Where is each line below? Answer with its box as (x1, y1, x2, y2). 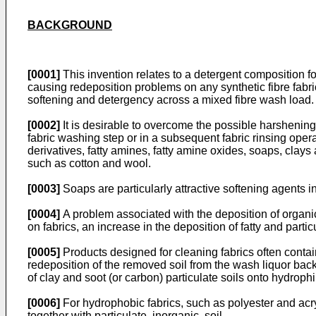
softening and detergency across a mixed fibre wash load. (28, 94, 314, 106)
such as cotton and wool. (28, 157, 151, 169)
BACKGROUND (28, 19, 112, 31)
